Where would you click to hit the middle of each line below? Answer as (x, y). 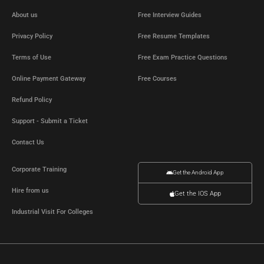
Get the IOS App (197, 194)
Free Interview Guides (170, 15)
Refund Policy (32, 100)
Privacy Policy (32, 37)
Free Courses (157, 79)
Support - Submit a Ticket (50, 121)
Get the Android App (198, 173)
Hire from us (30, 191)
